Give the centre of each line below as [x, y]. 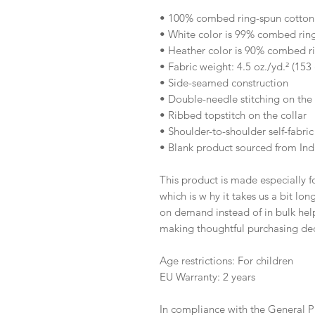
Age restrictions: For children [226, 261]
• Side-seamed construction [224, 83]
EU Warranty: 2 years [207, 277]
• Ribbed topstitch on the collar [234, 115]
